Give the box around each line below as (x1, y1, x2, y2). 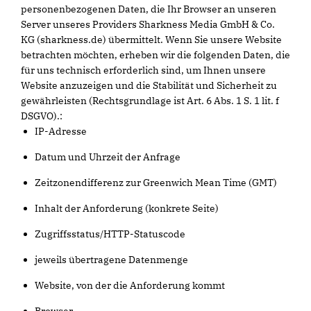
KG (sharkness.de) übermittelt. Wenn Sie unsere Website (21, 33, 282, 46)
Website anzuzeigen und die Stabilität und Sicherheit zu (21, 79, 277, 92)
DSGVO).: (21, 110, 62, 122)
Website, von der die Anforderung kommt (35, 279, 225, 292)
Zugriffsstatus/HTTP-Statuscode (35, 228, 185, 240)
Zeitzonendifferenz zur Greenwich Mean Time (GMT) (35, 176, 277, 189)
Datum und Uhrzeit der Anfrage (35, 151, 180, 163)
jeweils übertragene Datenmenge (35, 253, 188, 266)
